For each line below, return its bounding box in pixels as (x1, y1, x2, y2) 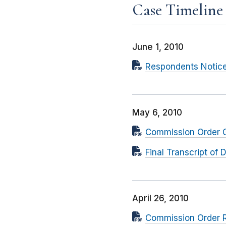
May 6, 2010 (132, 107, 182, 118)
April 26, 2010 (132, 193, 189, 204)
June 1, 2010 (132, 42, 184, 52)
